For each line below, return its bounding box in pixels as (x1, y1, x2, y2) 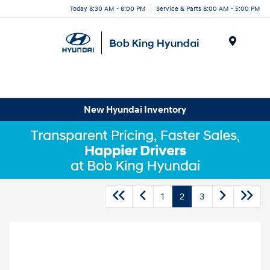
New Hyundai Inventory (84, 103, 186, 116)
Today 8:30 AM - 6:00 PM (70, 4, 146, 13)
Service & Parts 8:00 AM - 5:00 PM (156, 4, 260, 13)
